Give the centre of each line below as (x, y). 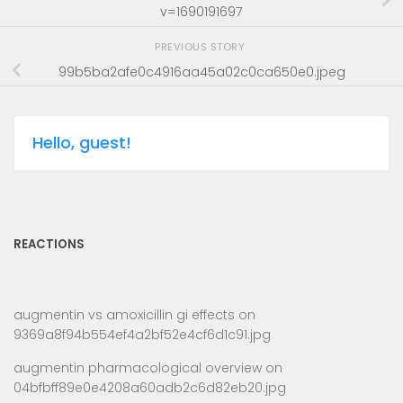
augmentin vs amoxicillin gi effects (124, 315)
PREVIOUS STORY (201, 47)
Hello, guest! (82, 143)
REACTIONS (49, 245)
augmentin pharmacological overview (138, 367)
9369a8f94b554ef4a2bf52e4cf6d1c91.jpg (142, 335)
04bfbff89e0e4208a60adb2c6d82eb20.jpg (150, 387)
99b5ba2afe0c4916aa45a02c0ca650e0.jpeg (201, 72)
